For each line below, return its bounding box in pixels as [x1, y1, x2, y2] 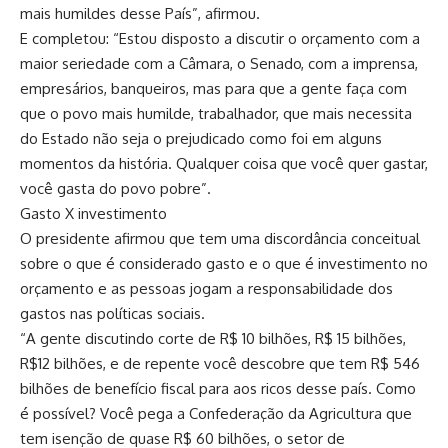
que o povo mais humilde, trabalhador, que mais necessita [20, 103, 412, 123]
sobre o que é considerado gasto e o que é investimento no [20, 253, 428, 273]
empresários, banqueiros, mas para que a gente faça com [20, 78, 407, 98]
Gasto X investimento [20, 203, 167, 223]
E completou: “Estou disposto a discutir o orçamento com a [20, 28, 420, 48]
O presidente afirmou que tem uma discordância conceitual [20, 228, 420, 248]
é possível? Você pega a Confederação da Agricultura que [20, 403, 412, 423]
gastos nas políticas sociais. [20, 303, 205, 323]
